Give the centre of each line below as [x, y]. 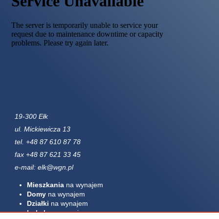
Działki [38, 203]
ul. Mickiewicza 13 [43, 129]
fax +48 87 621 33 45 [48, 154]
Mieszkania [45, 185]
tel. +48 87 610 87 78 [48, 142]
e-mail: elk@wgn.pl [44, 167]
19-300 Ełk [31, 116]
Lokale [38, 213]
